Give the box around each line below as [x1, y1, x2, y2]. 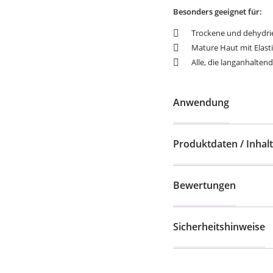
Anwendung [173, 96, 229, 109]
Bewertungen [173, 179, 236, 192]
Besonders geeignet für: [173, 6, 262, 17]
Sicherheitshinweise [173, 220, 265, 233]
